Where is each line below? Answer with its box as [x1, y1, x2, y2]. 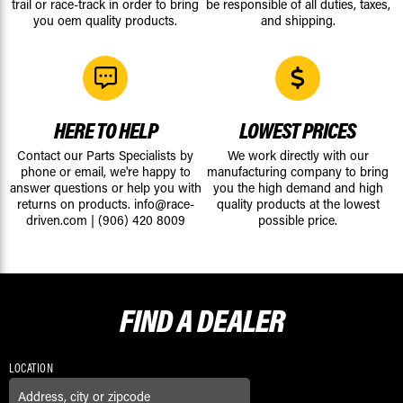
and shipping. [260, 12, 336, 30]
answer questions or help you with [9, 179, 201, 197]
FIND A [119, 300, 197, 341]
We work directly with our [227, 147, 369, 165]
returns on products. [16, 195, 134, 213]
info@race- [133, 195, 194, 213]
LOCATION [9, 360, 53, 377]
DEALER [196, 300, 284, 341]
